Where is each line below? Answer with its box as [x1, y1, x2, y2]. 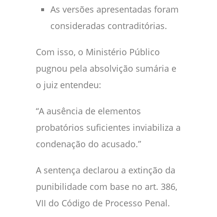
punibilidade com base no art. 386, [36, 180, 177, 192]
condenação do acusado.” [36, 138, 141, 150]
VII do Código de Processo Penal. [36, 197, 170, 209]
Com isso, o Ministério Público [36, 46, 160, 58]
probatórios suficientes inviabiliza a [36, 121, 181, 133]
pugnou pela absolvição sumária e [36, 62, 176, 74]
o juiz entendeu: [36, 78, 101, 91]
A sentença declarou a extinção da [36, 164, 175, 176]
